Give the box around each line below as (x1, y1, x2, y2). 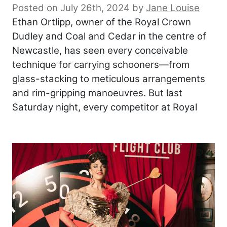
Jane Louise (146, 2, 200, 14)
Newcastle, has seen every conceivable (12, 45, 188, 57)
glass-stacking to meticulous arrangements (12, 73, 205, 85)
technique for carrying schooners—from (12, 59, 190, 71)
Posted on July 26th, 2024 (12, 2, 130, 14)
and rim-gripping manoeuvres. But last (12, 87, 182, 99)
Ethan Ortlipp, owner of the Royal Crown (12, 16, 191, 28)
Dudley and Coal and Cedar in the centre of (12, 30, 206, 43)
